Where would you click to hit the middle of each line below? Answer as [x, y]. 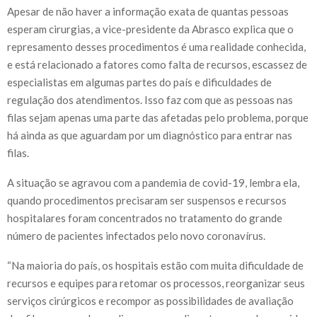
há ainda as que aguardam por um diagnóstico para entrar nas [150, 135]
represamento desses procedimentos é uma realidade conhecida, [156, 46]
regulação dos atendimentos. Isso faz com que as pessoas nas [150, 99]
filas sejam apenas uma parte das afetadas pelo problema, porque [158, 117]
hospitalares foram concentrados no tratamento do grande [145, 218]
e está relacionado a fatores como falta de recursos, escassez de [157, 64]
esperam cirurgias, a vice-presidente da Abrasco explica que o [150, 29]
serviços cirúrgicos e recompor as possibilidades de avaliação [150, 300]
